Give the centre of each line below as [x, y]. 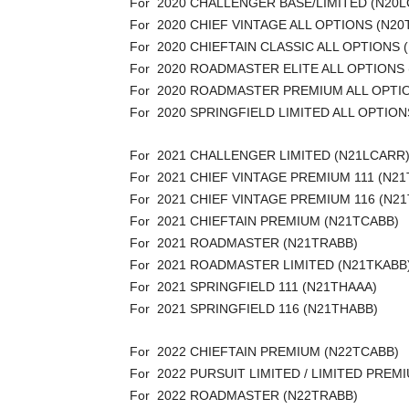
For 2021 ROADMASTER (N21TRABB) [244, 243]
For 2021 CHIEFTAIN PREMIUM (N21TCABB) [264, 221]
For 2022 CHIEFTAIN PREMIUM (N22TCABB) [264, 351]
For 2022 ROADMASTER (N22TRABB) [244, 395]
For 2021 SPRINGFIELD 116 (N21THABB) [254, 309]
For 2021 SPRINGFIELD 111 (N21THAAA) [253, 287]
